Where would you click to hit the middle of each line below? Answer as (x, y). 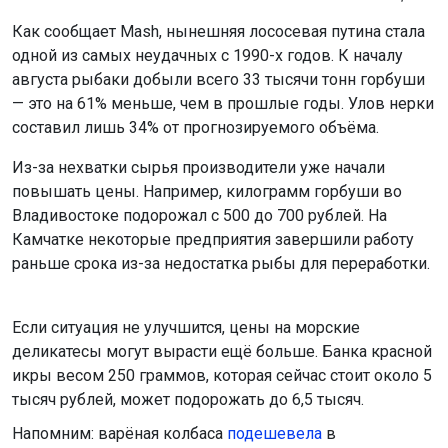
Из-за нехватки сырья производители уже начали (198, 168)
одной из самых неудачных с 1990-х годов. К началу (207, 56)
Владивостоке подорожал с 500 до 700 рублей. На (199, 216)
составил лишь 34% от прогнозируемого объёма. (197, 128)
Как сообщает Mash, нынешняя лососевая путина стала (218, 32)
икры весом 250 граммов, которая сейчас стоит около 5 (222, 376)
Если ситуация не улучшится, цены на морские (186, 328)
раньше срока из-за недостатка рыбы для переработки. (223, 264)
